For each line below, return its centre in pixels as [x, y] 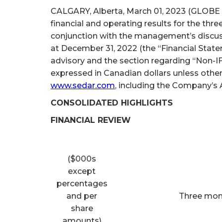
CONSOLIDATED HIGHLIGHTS [112, 103]
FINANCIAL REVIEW [91, 120]
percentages [82, 184]
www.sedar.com [83, 85]
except [82, 171]
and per [82, 196]
